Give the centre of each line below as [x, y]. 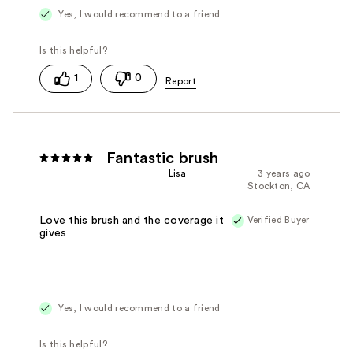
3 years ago [284, 173]
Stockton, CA [279, 186]
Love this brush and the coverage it [132, 221]
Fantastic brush [163, 158]
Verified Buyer [278, 219]
